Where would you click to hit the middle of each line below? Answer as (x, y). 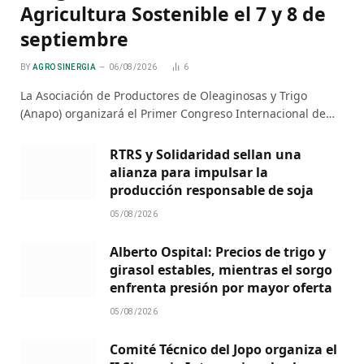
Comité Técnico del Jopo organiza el (223, 350)
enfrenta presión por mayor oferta (221, 288)
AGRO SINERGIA (64, 67)
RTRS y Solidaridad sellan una (206, 155)
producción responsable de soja (212, 191)
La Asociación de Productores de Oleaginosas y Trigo (164, 96)
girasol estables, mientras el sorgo (221, 270)
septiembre (74, 39)
